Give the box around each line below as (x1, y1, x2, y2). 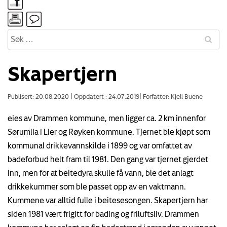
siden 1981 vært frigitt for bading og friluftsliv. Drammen (8, 209, 199, 218)
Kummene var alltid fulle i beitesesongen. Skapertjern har (8, 195, 208, 205)
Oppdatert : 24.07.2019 (72, 92, 139, 100)
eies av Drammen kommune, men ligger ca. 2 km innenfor (8, 113, 206, 123)
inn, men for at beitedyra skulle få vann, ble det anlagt (8, 168, 194, 177)
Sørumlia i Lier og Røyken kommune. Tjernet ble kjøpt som (8, 127, 210, 136)
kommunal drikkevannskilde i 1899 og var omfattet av (8, 140, 192, 150)
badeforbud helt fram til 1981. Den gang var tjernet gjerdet (8, 154, 208, 164)
